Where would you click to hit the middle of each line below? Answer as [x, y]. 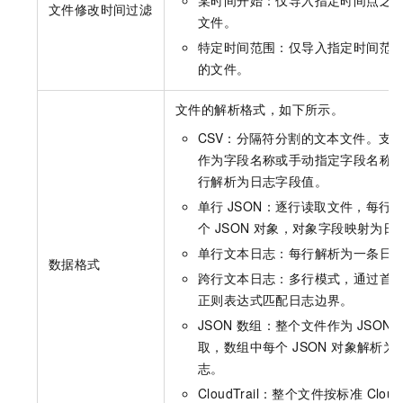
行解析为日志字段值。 [263, 181]
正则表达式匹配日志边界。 [276, 300]
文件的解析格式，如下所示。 [260, 109]
